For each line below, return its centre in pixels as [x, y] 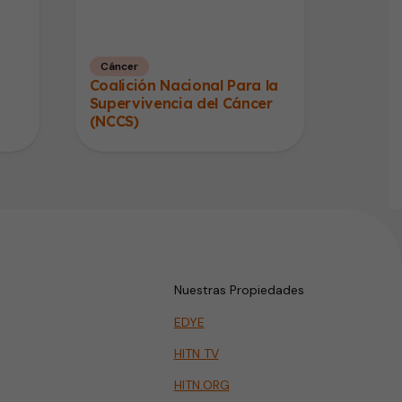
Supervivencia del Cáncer [181, 103]
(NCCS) [114, 121]
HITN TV [196, 353]
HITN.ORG [201, 385]
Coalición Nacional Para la [184, 85]
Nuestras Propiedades [239, 289]
